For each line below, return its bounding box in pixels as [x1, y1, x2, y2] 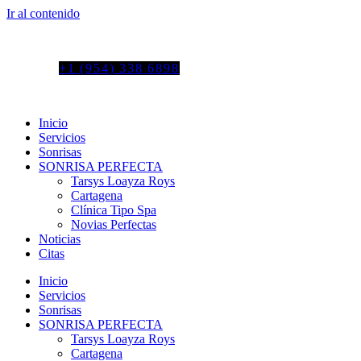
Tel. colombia [6, 34, 82, 48]
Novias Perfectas [71, 218, 156, 231]
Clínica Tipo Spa [71, 203, 156, 217]
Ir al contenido [6, 6, 80, 20]
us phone [6, 61, 59, 75]
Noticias [39, 232, 81, 246]
